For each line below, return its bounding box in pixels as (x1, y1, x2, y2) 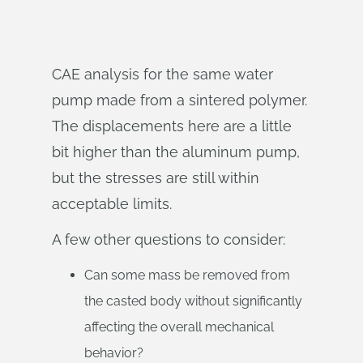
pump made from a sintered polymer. (52, 92, 307, 109)
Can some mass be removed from (84, 267, 290, 283)
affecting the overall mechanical (84, 319, 274, 335)
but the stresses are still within (52, 169, 259, 186)
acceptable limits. (52, 195, 172, 212)
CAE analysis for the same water (52, 66, 273, 83)
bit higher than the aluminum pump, (52, 143, 300, 160)
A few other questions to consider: (52, 231, 285, 248)
